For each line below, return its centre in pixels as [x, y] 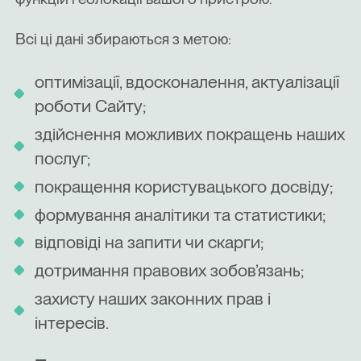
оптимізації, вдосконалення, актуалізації [187, 82]
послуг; [62, 158]
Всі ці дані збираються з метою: [125, 39]
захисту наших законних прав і [153, 298]
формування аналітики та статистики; [180, 214]
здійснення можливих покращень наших [190, 134]
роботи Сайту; [90, 106]
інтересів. [72, 322]
